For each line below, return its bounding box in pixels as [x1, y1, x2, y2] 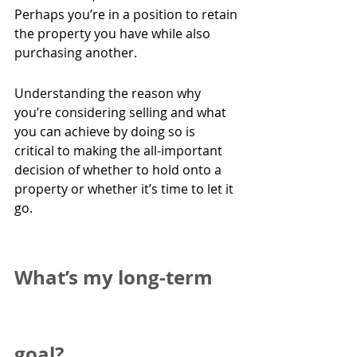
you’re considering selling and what [14, 104, 229, 122]
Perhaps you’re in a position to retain [14, 6, 241, 24]
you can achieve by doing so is [14, 123, 198, 141]
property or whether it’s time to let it [14, 180, 237, 198]
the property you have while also [14, 25, 214, 43]
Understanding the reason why [14, 84, 204, 103]
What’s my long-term [14, 264, 218, 292]
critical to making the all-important [14, 142, 226, 160]
